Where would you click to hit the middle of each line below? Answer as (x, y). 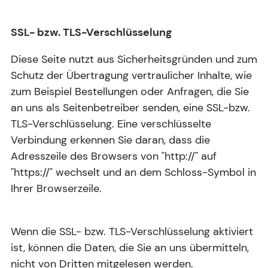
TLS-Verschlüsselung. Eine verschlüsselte (111, 124)
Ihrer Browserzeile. (56, 188)
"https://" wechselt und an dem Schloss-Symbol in (133, 172)
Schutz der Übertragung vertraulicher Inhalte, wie (131, 75)
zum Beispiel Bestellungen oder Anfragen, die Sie (130, 91)
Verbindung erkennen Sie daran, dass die (110, 140)
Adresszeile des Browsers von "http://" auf (114, 156)
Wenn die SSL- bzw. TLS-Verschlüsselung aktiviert (132, 231)
